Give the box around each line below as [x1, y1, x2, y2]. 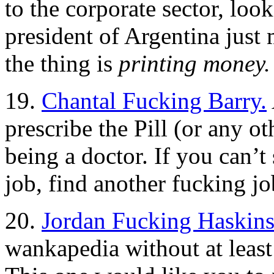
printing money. [119, 50, 270, 76]
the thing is [5, 50, 119, 76]
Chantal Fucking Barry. [42, 87, 267, 114]
